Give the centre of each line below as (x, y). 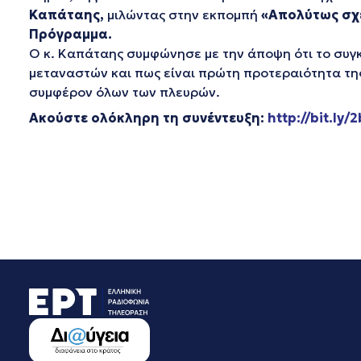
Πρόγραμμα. (82, 34)
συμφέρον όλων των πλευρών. (124, 92)
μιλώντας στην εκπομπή (183, 15)
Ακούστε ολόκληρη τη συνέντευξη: (147, 118)
